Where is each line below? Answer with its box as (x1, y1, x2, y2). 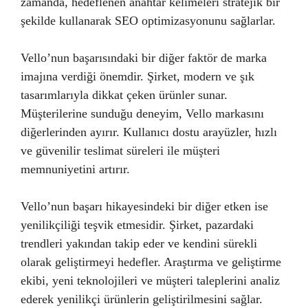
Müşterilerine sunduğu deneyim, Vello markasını (21, 106, 264, 120)
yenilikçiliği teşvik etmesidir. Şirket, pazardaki (21, 217, 254, 232)
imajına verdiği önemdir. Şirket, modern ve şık (21, 69, 254, 83)
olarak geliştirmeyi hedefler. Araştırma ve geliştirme (21, 254, 281, 269)
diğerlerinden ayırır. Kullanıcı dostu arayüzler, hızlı (21, 124, 277, 139)
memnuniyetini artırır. (21, 162, 130, 176)
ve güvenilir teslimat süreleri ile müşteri (21, 143, 220, 157)
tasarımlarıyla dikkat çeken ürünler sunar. (21, 87, 228, 102)
